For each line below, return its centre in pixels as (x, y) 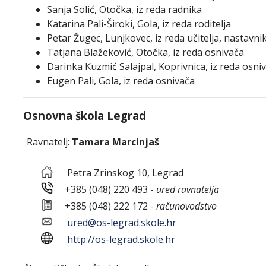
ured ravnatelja (188, 189)
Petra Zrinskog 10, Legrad (118, 173)
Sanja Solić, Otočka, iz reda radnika (124, 9)
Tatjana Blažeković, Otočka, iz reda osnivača (145, 52)
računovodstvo (186, 206)
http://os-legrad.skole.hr (121, 239)
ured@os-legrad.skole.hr (122, 223)
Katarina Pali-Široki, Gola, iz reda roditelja (139, 24)
